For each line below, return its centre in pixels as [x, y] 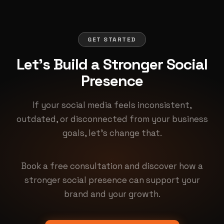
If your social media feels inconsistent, [112, 105]
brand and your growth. [112, 194]
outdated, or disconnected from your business [112, 119]
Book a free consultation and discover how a [112, 166]
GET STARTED [112, 39]
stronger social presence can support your [112, 180]
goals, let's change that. [112, 133]
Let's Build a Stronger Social [112, 64]
